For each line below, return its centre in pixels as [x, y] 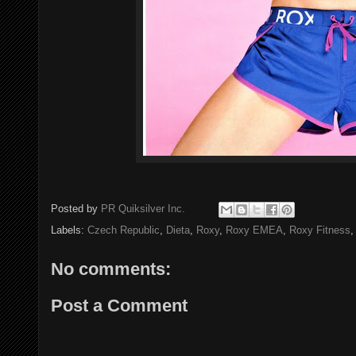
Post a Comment [119, 305]
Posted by [76, 209]
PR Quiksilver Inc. [143, 209]
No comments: [111, 269]
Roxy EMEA [254, 230]
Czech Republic [124, 230]
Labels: [69, 230]
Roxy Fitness [320, 230]
